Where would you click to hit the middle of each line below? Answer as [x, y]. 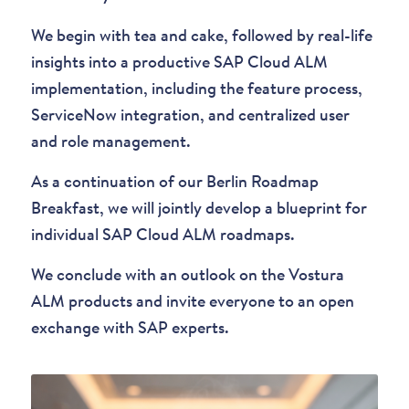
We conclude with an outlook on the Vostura [187, 277]
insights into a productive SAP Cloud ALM [179, 63]
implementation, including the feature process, [196, 89]
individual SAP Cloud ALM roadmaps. [163, 236]
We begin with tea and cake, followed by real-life [201, 37]
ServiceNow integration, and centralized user [190, 116]
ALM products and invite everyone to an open [192, 303]
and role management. [110, 142]
